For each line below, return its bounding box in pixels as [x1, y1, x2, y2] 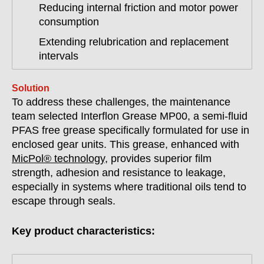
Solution [12, 82, 49, 93]
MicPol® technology [12, 153, 105, 164]
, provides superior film [105, 153, 212, 164]
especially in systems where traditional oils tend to [12, 181, 246, 193]
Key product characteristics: [12, 225, 155, 237]
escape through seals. [12, 195, 115, 207]
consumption [39, 16, 99, 28]
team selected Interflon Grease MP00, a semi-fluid [12, 110, 247, 122]
